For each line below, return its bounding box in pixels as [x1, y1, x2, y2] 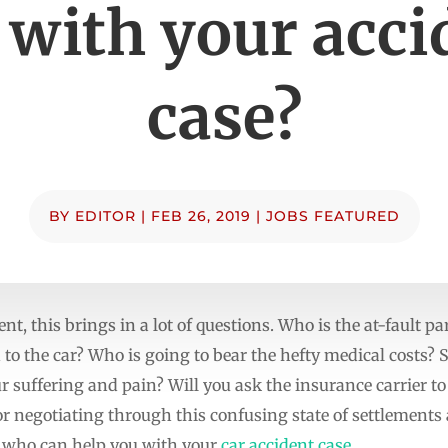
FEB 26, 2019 [150, 206, 251, 225]
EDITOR [74, 206, 136, 225]
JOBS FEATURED [265, 206, 400, 225]
